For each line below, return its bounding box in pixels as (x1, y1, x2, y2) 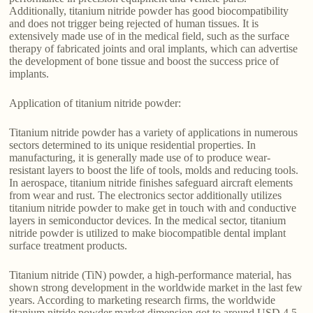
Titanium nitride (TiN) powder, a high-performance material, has (9, 269, 292, 282)
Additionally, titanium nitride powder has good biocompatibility (9, 5, 289, 17)
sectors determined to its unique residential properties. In (9, 139, 256, 152)
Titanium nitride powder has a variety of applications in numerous (9, 126, 298, 139)
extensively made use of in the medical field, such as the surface (9, 30, 290, 43)
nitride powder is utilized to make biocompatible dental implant (9, 227, 286, 240)
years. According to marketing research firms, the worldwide (9, 294, 276, 307)
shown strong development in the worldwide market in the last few (9, 282, 303, 294)
